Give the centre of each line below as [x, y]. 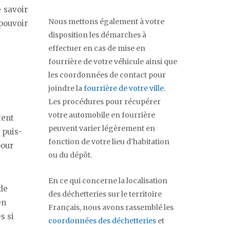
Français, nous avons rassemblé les [111, 208]
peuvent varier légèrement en [102, 129]
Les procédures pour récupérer [104, 102]
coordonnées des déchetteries [102, 221]
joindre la [66, 89]
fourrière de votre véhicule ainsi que [113, 62]
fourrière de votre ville [124, 89]
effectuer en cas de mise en [97, 49]
